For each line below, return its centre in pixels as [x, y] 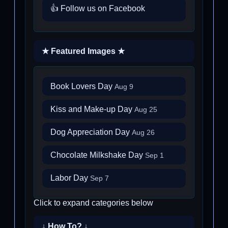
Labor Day [70, 178]
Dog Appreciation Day [91, 132]
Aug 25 [146, 109]
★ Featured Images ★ [83, 51]
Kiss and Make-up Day [92, 109]
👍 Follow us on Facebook [98, 9]
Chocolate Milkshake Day [98, 155]
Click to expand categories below [93, 203]
